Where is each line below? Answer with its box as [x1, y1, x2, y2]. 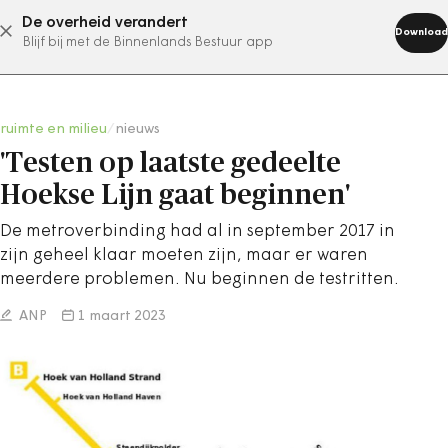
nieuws [115, 122, 160, 137]
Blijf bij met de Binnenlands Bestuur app [22, 36, 273, 49]
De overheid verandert [22, 15, 188, 31]
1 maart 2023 [78, 309, 166, 324]
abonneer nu [149, 23, 249, 39]
